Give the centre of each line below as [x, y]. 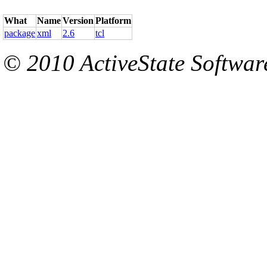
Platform [113, 21]
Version [78, 21]
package [20, 33]
